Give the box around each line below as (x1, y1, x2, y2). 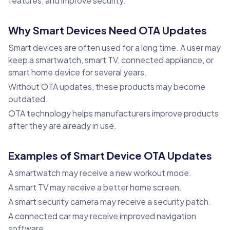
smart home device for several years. (8, 67, 147, 78)
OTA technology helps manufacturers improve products (8, 108, 219, 119)
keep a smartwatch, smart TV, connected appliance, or (8, 54, 214, 66)
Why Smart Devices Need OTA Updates (8, 24, 207, 37)
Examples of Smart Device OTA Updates (8, 149, 212, 162)
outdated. (8, 93, 48, 105)
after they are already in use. (8, 120, 117, 131)
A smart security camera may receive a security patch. (8, 196, 211, 207)
